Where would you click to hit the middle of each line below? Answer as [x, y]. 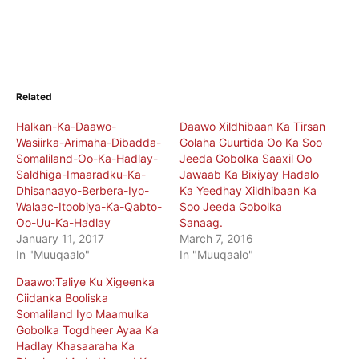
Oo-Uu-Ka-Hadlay [63, 222]
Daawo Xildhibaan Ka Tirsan [252, 126]
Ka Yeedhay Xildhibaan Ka [248, 190]
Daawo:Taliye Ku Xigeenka [85, 281]
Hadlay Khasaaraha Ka [75, 345]
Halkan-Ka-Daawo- [66, 126]
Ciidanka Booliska [62, 297]
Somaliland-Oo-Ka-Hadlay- [87, 158]
